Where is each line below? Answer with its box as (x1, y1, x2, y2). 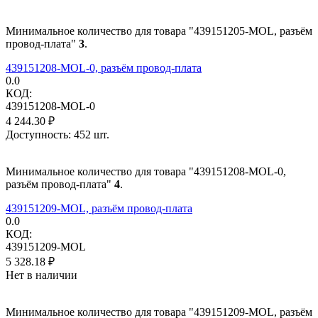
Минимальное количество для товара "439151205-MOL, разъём (6, 24, 312, 37)
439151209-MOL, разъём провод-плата (6, 202, 192, 214)
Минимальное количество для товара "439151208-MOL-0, (6, 165, 286, 177)
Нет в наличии (6, 268, 77, 281)
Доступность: (6, 128, 71, 141)
